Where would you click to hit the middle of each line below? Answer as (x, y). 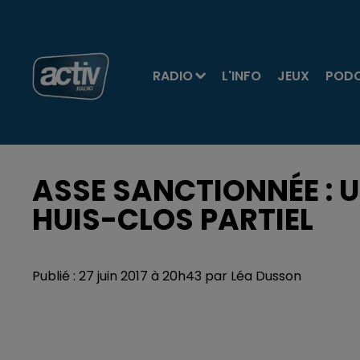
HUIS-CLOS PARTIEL (173, 220)
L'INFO (241, 76)
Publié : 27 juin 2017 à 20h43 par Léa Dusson (167, 276)
